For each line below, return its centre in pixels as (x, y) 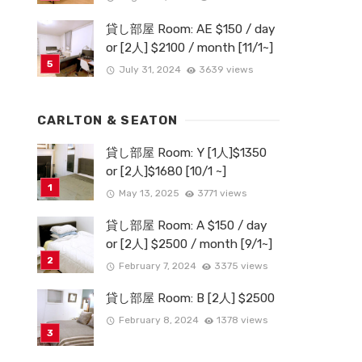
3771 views (222, 194)
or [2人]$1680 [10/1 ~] (166, 171)
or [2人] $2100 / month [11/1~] (189, 48)
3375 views (241, 266)
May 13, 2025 (149, 194)
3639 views (226, 70)
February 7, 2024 (157, 266)
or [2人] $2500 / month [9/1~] (189, 244)
